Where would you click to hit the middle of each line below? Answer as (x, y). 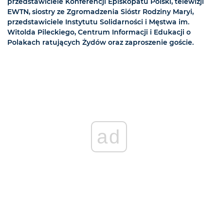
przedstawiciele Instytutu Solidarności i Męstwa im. (98, 22)
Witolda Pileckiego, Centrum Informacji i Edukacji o (99, 32)
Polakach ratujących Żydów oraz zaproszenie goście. (100, 43)
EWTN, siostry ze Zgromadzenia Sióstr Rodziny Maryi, (100, 12)
